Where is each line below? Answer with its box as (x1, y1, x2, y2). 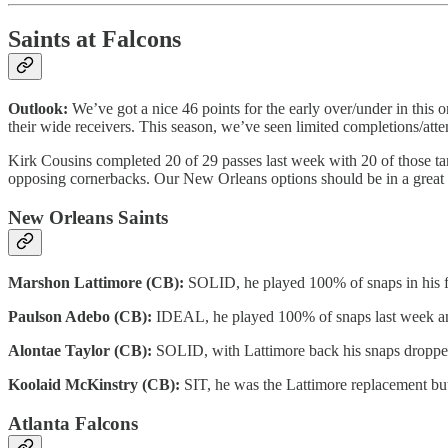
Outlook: (8, 100, 72, 118)
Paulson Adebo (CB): (8, 308, 156, 326)
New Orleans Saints (8, 206, 168, 228)
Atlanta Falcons (8, 413, 138, 435)
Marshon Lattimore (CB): (8, 274, 188, 292)
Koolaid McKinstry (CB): (8, 376, 180, 394)
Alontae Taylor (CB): (8, 342, 156, 360)
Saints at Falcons (8, 26, 181, 53)
